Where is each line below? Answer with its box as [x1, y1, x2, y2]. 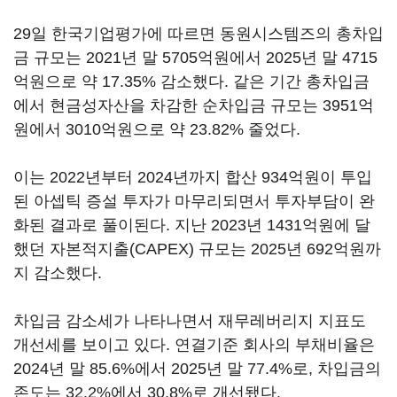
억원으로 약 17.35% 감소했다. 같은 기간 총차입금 [13, 73, 370, 90]
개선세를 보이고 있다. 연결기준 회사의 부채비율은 [13, 336, 375, 354]
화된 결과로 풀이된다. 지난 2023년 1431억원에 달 [13, 216, 370, 234]
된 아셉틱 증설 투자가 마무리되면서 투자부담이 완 [13, 192, 375, 210]
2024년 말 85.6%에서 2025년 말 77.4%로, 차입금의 [13, 360, 381, 378]
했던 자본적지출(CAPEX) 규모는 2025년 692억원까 [13, 240, 381, 258]
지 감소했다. [13, 264, 102, 282]
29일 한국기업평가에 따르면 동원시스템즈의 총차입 [13, 25, 384, 43]
